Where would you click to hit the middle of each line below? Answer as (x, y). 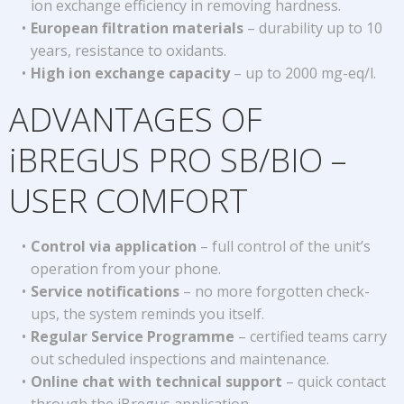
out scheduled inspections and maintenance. (180, 359)
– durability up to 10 (312, 28)
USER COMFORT (129, 201)
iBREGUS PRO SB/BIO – (178, 160)
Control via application (113, 246)
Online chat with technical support (156, 381)
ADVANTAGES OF (136, 119)
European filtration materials (137, 28)
